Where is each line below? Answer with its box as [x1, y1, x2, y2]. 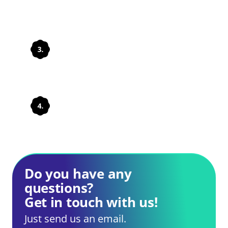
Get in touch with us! [24, 193, 158, 212]
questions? [24, 179, 94, 197]
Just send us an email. [24, 211, 126, 226]
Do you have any [24, 164, 132, 183]
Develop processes [56, 95, 168, 112]
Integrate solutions [56, 38, 173, 55]
